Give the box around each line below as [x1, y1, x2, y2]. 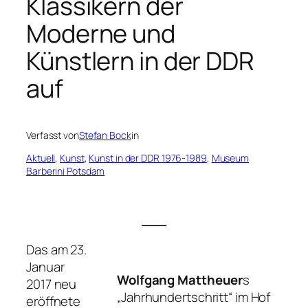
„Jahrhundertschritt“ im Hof [117, 287, 271, 306]
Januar [26, 258, 65, 276]
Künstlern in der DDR [26, 43, 254, 78]
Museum [211, 151, 250, 165]
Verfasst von [26, 129, 79, 142]
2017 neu [26, 275, 77, 294]
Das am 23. [26, 241, 87, 259]
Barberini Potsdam [26, 164, 105, 178]
